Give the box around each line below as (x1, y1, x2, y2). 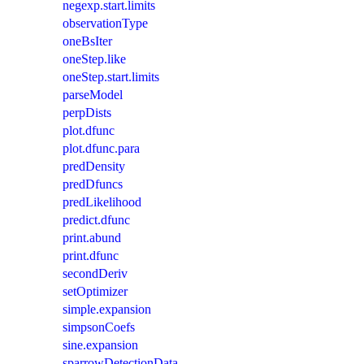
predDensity (63, 158, 125, 173)
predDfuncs (63, 176, 123, 191)
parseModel (63, 87, 123, 102)
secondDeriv (63, 266, 128, 280)
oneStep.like (63, 51, 126, 66)
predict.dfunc (63, 212, 130, 227)
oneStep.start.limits (63, 69, 159, 84)
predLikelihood (63, 194, 141, 209)
